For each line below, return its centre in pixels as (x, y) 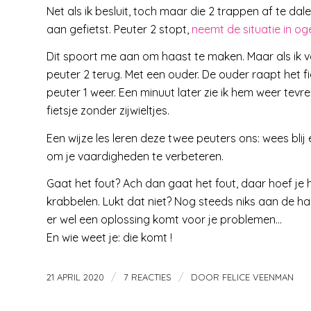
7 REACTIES (148, 277)
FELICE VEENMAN (258, 277)
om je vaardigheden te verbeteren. (135, 156)
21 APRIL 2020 (75, 277)
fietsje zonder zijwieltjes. (108, 111)
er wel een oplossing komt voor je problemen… (164, 220)
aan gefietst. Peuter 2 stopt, (119, 29)
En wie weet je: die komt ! (109, 238)
